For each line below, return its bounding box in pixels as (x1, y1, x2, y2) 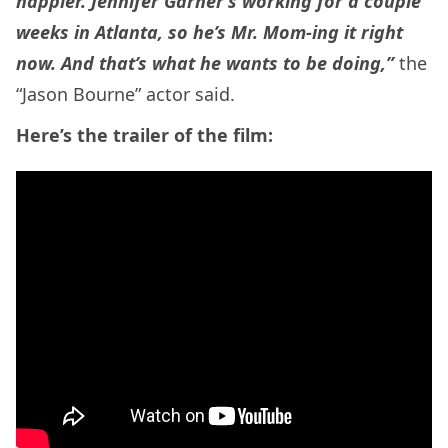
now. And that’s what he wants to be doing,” (16, 50, 394, 75)
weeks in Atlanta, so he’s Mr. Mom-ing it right (16, 19, 403, 44)
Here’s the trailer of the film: (16, 122, 273, 147)
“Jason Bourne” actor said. (16, 81, 235, 106)
